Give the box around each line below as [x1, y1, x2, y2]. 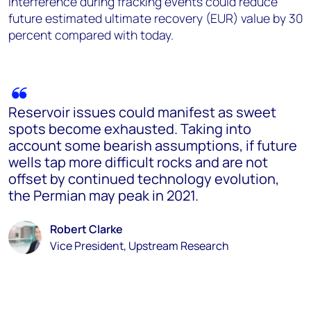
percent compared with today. [8, 26, 174, 43]
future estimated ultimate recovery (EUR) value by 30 [8, 9, 303, 26]
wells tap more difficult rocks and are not [8, 152, 268, 171]
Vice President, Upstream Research [50, 237, 229, 253]
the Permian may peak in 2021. [8, 185, 199, 205]
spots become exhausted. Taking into [8, 119, 251, 138]
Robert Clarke [50, 221, 123, 237]
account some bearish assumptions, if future [8, 135, 297, 155]
